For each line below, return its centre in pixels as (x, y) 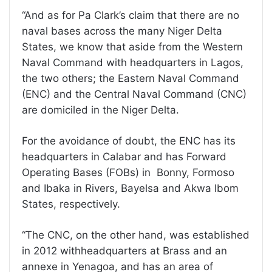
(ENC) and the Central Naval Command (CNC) (134, 94)
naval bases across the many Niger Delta (122, 31)
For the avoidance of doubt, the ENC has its (129, 141)
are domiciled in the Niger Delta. (100, 110)
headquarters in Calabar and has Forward (124, 156)
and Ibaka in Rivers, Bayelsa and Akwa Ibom (130, 188)
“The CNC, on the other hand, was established (136, 235)
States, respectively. (73, 204)
